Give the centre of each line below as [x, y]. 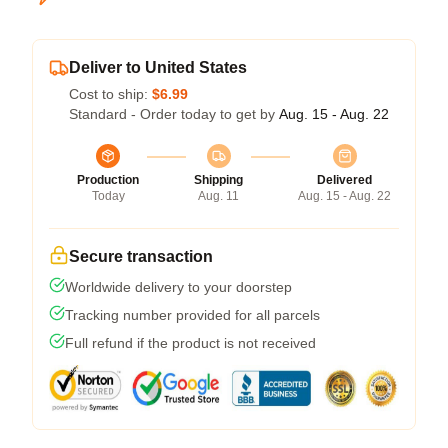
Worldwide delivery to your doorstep [178, 287]
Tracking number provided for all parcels [192, 315]
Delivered [344, 180]
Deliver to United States [158, 67]
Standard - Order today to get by [174, 114]
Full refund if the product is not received [190, 343]
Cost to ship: [110, 94]
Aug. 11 [218, 196]
